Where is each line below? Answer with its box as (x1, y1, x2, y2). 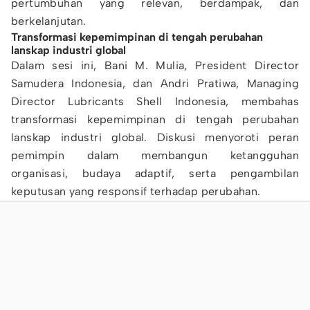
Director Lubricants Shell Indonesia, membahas (11, 95, 299, 108)
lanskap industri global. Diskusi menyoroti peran (11, 131, 299, 144)
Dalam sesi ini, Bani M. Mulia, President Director (11, 59, 299, 72)
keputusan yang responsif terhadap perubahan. (11, 185, 261, 198)
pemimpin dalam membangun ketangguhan (11, 149, 299, 162)
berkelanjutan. (11, 15, 86, 28)
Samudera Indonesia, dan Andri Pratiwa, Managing (11, 77, 299, 90)
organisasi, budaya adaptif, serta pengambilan (11, 167, 299, 180)
